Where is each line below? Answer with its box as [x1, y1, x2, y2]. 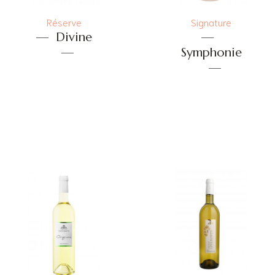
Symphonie [180, 45, 242, 61]
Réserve [46, 15, 82, 29]
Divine [55, 29, 92, 45]
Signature [191, 15, 231, 29]
